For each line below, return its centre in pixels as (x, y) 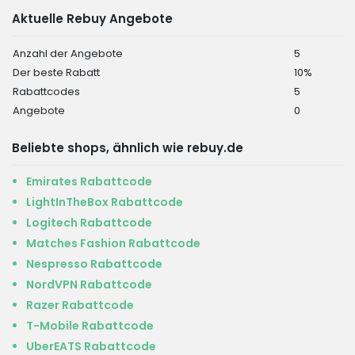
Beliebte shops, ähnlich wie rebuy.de (128, 148)
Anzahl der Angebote (68, 53)
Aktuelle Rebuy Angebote (92, 19)
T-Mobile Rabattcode (90, 326)
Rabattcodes (46, 92)
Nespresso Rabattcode (94, 264)
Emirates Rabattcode (89, 181)
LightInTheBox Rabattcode (105, 202)
